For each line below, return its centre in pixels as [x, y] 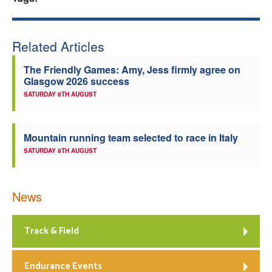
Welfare [141, 20]
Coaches [141, 53]
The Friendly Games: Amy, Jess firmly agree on [132, 70]
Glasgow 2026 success [76, 81]
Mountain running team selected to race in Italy [131, 138]
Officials [141, 85]
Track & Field [52, 231]
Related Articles [58, 46]
